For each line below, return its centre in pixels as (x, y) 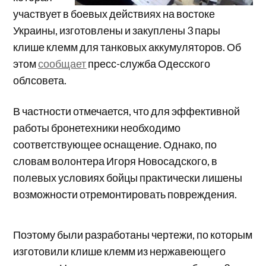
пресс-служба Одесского (148, 63)
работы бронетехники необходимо (97, 127)
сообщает (62, 63)
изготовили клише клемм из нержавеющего (120, 251)
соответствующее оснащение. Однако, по (115, 144)
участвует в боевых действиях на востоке (114, 13)
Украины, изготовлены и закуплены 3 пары (117, 30)
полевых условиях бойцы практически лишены (128, 177)
